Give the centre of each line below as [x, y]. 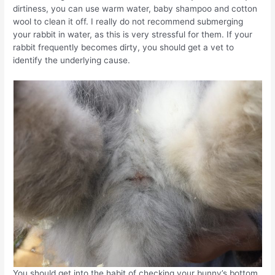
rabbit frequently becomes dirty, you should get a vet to [124, 48]
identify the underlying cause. [72, 60]
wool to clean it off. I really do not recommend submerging [128, 22]
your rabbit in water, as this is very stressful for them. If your [133, 35]
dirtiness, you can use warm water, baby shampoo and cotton [135, 9]
